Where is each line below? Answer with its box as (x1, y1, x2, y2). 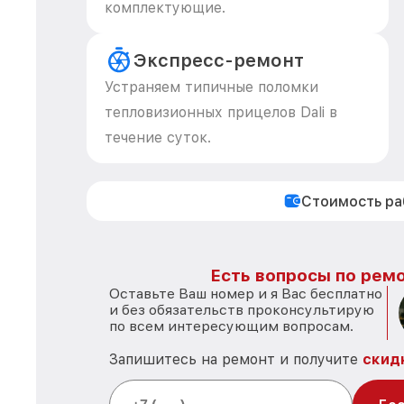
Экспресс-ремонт (133, 50, 304, 71)
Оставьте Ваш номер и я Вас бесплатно (109, 285, 382, 302)
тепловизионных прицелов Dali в (105, 104, 337, 121)
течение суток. (105, 129, 211, 146)
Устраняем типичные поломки (105, 78, 318, 96)
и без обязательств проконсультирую (109, 301, 374, 318)
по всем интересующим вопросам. (109, 317, 353, 335)
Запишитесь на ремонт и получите (109, 351, 363, 368)
